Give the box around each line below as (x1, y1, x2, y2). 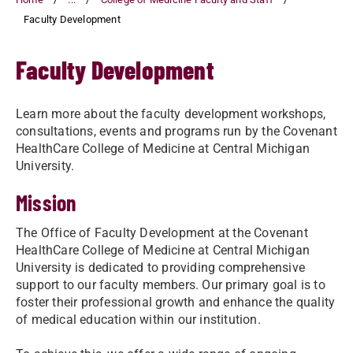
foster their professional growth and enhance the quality (16, 295, 336, 310)
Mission (16, 189, 77, 216)
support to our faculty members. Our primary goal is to (16, 277, 325, 292)
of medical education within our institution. (16, 312, 261, 327)
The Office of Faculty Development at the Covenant (16, 225, 308, 240)
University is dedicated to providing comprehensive (16, 260, 306, 275)
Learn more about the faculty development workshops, (16, 106, 326, 121)
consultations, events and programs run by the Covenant (16, 124, 337, 139)
